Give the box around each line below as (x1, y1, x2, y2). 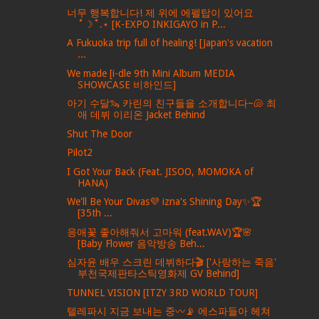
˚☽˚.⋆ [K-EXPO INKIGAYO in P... (78, 18, 226, 30)
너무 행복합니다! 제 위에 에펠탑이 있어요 (67, 6, 254, 19)
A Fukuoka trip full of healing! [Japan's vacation (67, 37, 273, 49)
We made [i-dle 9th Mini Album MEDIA (67, 67, 236, 79)
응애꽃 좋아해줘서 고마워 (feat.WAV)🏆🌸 (67, 226, 253, 238)
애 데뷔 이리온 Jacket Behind (78, 109, 206, 121)
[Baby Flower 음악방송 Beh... (78, 237, 206, 249)
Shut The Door (67, 127, 133, 140)
